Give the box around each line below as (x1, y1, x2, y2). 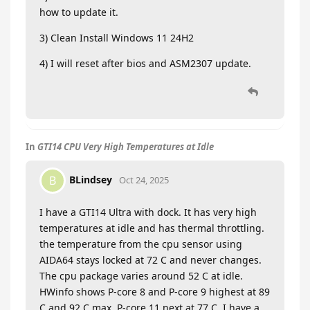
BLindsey (69, 172, 112, 186)
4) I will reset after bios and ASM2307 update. (39, 57, 251, 71)
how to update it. (39, 6, 118, 19)
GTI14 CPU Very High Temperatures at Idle (37, 140, 214, 154)
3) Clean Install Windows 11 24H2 (39, 31, 194, 45)
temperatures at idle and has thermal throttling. (39, 221, 264, 235)
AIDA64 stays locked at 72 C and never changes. (39, 253, 262, 267)
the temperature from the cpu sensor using (39, 237, 242, 251)
